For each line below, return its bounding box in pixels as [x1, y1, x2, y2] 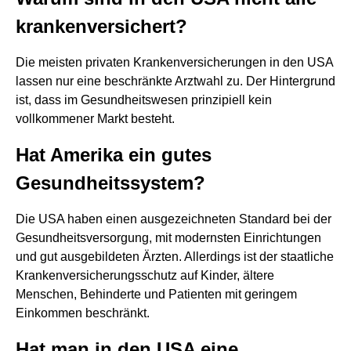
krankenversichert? [16, 16, 187, 37]
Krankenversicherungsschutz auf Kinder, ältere [16, 269, 274, 282]
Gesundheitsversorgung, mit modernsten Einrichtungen [16, 231, 321, 244]
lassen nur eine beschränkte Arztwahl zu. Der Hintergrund [16, 74, 335, 88]
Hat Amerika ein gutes [16, 144, 212, 165]
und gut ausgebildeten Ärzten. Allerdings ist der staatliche [16, 250, 334, 263]
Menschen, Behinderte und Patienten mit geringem [16, 288, 297, 301]
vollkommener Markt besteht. [16, 112, 175, 125]
